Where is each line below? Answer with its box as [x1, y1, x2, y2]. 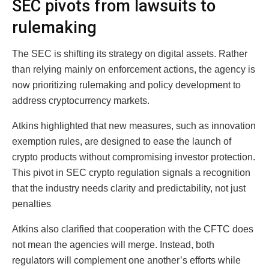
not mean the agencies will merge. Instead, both [12, 240, 214, 250]
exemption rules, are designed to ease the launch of [12, 136, 231, 147]
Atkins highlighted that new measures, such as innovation [12, 121, 256, 131]
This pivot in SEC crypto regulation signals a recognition [12, 168, 250, 178]
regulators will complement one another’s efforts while [12, 255, 241, 266]
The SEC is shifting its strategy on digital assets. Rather [12, 49, 247, 59]
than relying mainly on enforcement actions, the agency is [12, 64, 255, 75]
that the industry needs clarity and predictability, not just [12, 183, 246, 194]
